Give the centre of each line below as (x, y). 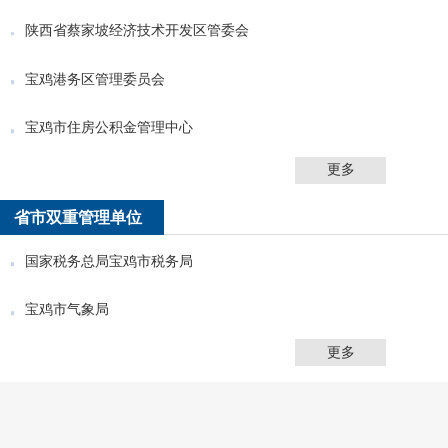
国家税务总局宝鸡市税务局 (109, 260)
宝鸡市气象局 (67, 309)
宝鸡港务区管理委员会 (95, 78)
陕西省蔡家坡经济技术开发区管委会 (137, 30)
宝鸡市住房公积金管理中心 (109, 127)
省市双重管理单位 (78, 217)
